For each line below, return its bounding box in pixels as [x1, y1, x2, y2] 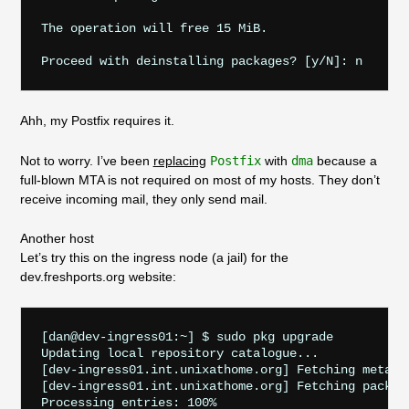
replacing [152, 152, 206, 168]
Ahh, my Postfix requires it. [19, 113, 174, 129]
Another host [19, 230, 94, 246]
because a [312, 152, 377, 168]
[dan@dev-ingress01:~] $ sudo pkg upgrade [40, 329, 333, 344]
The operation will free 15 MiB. [40, 21, 267, 37]
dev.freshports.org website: [19, 268, 176, 284]
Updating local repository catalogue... [40, 345, 319, 361]
